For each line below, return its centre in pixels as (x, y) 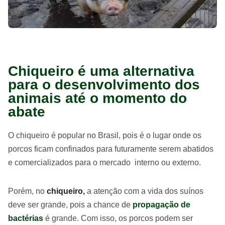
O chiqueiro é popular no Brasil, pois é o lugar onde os (105, 135)
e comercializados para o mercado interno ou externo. (104, 162)
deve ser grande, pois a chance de (69, 205)
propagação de (160, 205)
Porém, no (27, 191)
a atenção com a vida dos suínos (145, 191)
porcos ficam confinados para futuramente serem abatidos (111, 149)
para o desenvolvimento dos (104, 85)
